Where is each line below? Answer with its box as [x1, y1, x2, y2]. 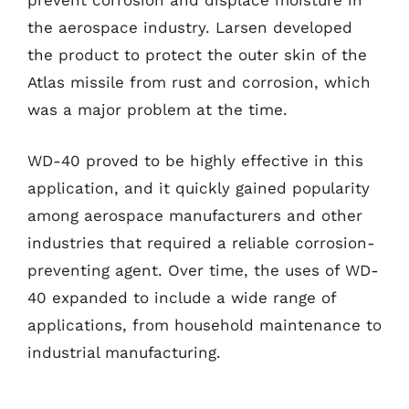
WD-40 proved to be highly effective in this [27, 151, 363, 170]
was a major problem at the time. [27, 100, 288, 119]
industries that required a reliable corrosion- [27, 233, 375, 252]
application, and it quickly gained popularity [27, 178, 370, 197]
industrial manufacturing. [27, 342, 221, 362]
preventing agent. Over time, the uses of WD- [27, 260, 379, 279]
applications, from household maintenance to [27, 315, 382, 334]
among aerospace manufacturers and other [27, 205, 362, 225]
